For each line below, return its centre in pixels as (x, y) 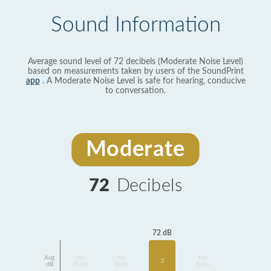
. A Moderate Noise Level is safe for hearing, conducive (142, 81)
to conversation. (135, 91)
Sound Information (135, 25)
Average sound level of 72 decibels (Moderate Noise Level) (135, 62)
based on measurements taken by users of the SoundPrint (135, 71)
